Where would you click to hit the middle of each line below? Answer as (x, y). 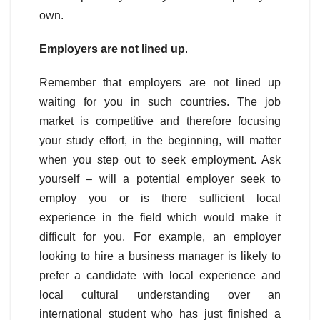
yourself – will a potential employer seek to (160, 179)
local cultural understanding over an (160, 295)
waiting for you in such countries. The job (160, 102)
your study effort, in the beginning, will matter (160, 141)
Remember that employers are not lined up (160, 83)
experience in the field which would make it (160, 218)
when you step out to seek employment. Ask (160, 160)
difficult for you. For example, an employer (160, 237)
